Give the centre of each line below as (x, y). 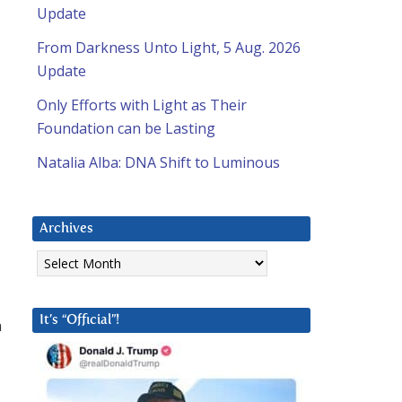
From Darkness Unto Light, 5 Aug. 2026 (169, 48)
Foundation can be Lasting (126, 129)
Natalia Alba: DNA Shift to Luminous (158, 163)
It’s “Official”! (79, 320)
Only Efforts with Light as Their (142, 105)
